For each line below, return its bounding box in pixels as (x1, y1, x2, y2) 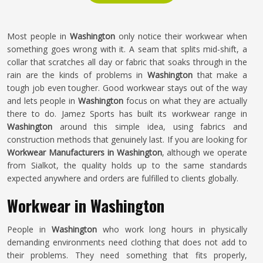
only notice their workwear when (119, 31, 247, 42)
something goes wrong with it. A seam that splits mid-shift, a (7, 43, 247, 55)
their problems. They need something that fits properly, (7, 249, 247, 261)
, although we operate (161, 147, 247, 158)
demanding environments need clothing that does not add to (7, 237, 247, 248)
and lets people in (7, 95, 78, 106)
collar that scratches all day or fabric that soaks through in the (7, 56, 247, 68)
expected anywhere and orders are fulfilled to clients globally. (7, 173, 238, 184)
